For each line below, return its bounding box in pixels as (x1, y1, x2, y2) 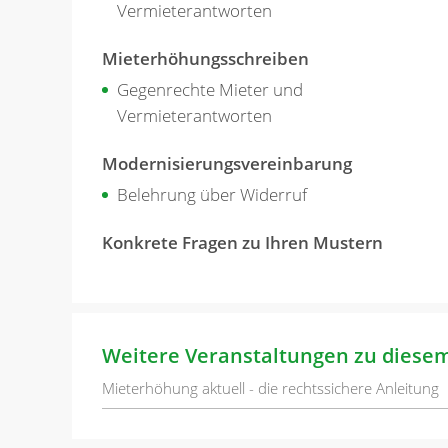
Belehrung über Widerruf (117, 182, 307, 206)
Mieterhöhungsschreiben (102, 46, 309, 70)
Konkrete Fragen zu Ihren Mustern (102, 230, 383, 254)
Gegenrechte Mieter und (117, 77, 303, 101)
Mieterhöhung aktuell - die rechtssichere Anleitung (102, 377, 439, 398)
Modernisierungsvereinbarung (102, 151, 352, 175)
